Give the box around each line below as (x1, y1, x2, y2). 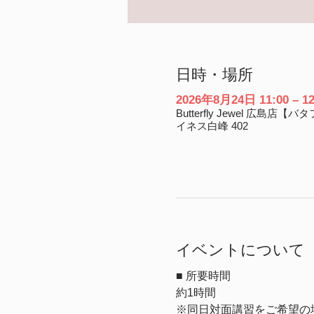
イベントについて (175, 240, 305, 259)
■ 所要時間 (175, 269, 231, 282)
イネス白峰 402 (175, 119, 248, 132)
